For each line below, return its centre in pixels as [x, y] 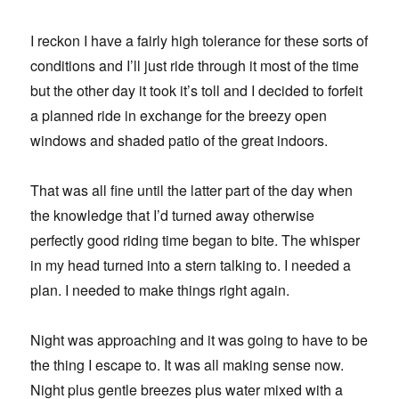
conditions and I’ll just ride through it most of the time [195, 66]
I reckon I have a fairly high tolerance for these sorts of [199, 41]
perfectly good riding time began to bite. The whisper [195, 240]
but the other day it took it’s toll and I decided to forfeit [197, 91]
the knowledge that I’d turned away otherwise [173, 216]
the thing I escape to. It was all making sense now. [187, 365]
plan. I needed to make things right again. [160, 290]
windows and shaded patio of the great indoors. [179, 141]
